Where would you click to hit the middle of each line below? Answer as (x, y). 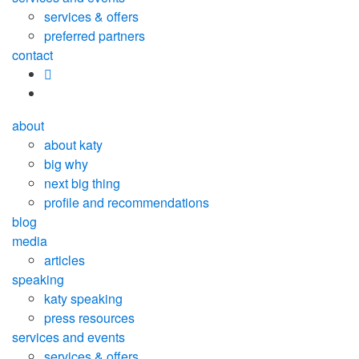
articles (65, 260)
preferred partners (95, 36)
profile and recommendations (127, 202)
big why (66, 164)
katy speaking (83, 298)
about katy (73, 145)
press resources (89, 318)
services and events (69, 337)
